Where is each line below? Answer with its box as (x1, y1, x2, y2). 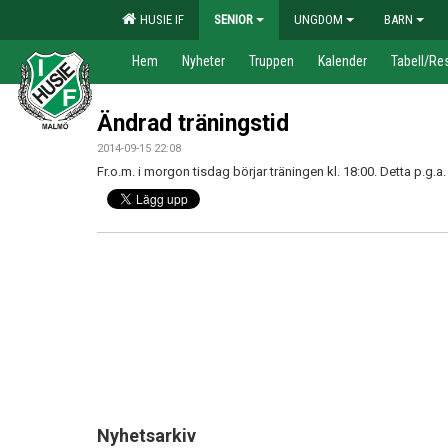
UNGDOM (294, 12, 343, 27)
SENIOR (214, 12, 253, 27)
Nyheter (182, 53, 225, 69)
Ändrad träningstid (97, 110, 289, 137)
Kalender (318, 53, 367, 69)
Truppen (249, 53, 294, 69)
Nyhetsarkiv (97, 425, 196, 446)
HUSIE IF (134, 12, 184, 27)
